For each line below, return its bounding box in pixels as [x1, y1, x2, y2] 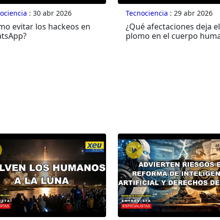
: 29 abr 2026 [167, 8, 213, 18]
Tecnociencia [125, 8, 168, 18]
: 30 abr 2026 [27, 8, 72, 18]
